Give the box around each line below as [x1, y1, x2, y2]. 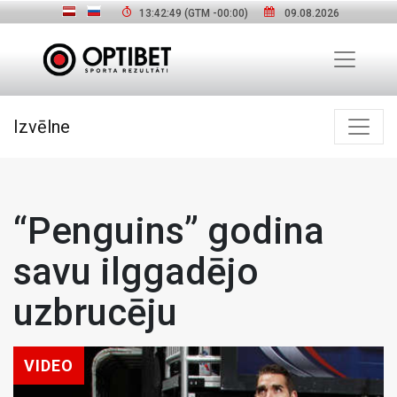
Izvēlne [13, 115, 70, 137]
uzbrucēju [13, 290, 177, 334]
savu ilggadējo [13, 249, 259, 293]
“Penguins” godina [13, 208, 324, 253]
